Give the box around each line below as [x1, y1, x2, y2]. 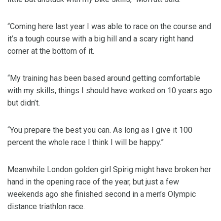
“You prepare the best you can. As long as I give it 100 [7, 125, 192, 135]
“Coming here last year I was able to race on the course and [7, 22, 211, 32]
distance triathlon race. [7, 202, 85, 212]
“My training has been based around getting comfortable [7, 74, 200, 83]
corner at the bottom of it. [7, 46, 94, 56]
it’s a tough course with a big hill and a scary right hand [7, 34, 193, 44]
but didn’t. [7, 98, 40, 108]
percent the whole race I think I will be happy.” [7, 138, 164, 147]
